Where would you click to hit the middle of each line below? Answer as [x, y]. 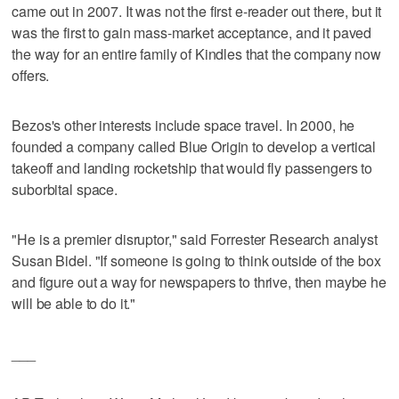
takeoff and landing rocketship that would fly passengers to [192, 167]
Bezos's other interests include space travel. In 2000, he [183, 125]
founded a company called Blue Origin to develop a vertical [194, 146]
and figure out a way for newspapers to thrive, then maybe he [199, 281]
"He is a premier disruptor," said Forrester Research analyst [195, 239]
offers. [31, 75]
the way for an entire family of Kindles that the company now [196, 53]
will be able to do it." [74, 303]
